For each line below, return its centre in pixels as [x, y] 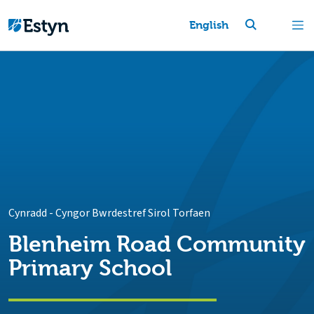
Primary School [90, 268]
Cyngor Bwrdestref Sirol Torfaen [133, 213]
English [209, 25]
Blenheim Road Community [157, 244]
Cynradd [28, 213]
